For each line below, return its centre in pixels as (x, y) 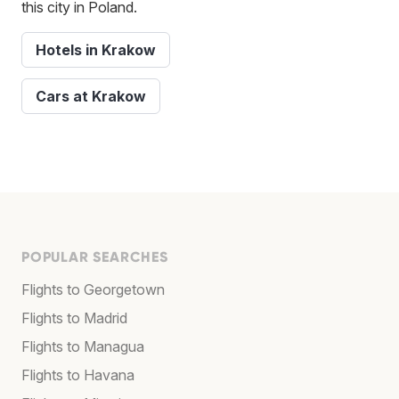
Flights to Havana (78, 375)
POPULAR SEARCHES (95, 256)
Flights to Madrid (74, 318)
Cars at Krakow (91, 96)
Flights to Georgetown (93, 289)
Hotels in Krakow (96, 49)
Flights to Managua (83, 346)
